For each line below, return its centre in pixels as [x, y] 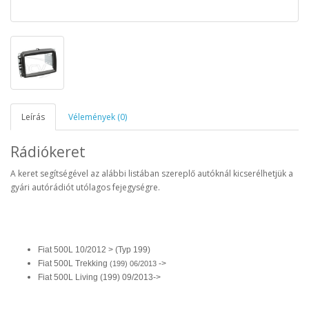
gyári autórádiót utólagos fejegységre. [86, 188]
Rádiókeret [48, 152]
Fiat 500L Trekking [73, 264]
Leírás [33, 117]
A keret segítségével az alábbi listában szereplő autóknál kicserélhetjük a [152, 174]
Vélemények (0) [98, 117]
